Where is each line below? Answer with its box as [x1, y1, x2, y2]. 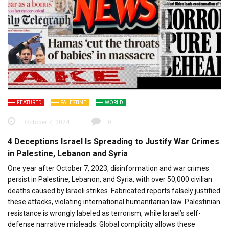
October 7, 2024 [25, 119, 70, 126]
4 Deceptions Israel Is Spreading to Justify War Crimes [8, 136, 219, 147]
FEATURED [17, 100, 42, 106]
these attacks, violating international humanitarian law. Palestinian [8, 198, 220, 207]
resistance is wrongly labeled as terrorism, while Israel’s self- [8, 209, 201, 218]
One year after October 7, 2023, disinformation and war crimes [8, 164, 209, 173]
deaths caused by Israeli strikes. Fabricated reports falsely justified [8, 187, 220, 195]
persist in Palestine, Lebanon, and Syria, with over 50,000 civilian [8, 175, 212, 184]
